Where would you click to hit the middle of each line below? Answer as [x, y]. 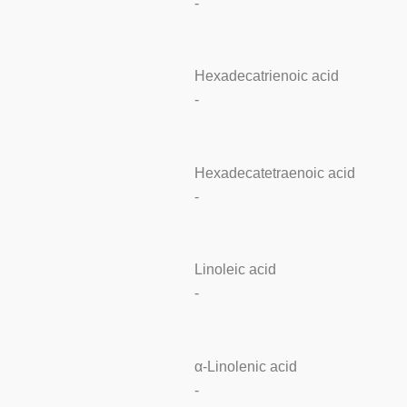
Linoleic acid [235, 270]
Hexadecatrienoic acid [266, 76]
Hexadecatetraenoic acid [274, 173]
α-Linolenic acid [245, 366]
